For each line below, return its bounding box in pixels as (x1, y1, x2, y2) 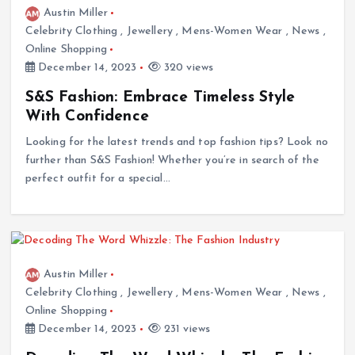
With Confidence (25, 109, 149, 125)
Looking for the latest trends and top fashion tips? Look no (25, 136, 328, 149)
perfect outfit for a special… (25, 173, 170, 185)
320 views (160, 61, 214, 74)
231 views (160, 323, 211, 335)
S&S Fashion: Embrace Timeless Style (25, 90, 296, 106)
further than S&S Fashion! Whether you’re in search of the (25, 155, 319, 167)
